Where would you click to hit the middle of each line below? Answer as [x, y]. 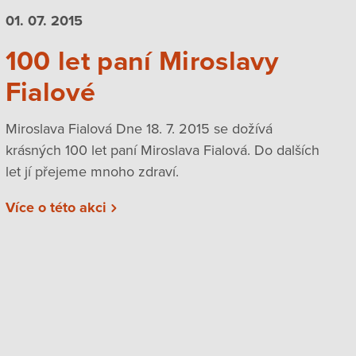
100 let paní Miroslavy [142, 61]
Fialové [50, 92]
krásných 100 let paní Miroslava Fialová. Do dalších [162, 151]
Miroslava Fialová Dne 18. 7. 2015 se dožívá [139, 129]
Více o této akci [56, 208]
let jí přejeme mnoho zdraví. [96, 172]
